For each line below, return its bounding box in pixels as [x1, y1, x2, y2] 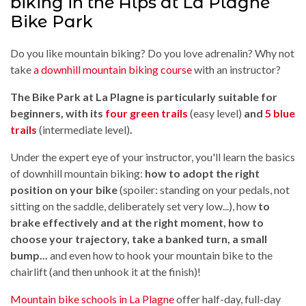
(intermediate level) [39, 122, 130, 136]
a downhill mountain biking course [33, 62, 192, 76]
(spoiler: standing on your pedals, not [117, 182, 290, 196]
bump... [10, 248, 48, 262]
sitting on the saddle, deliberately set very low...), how [10, 199, 258, 212]
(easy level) [190, 106, 242, 120]
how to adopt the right [145, 166, 260, 180]
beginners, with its [10, 106, 105, 120]
